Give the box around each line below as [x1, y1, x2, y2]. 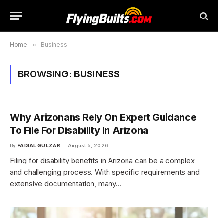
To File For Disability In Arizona [10, 125, 148, 136]
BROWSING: [18, 69, 74, 80]
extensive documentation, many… [10, 179, 122, 188]
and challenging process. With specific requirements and [10, 167, 200, 177]
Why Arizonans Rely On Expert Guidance [10, 111, 197, 123]
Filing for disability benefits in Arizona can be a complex [10, 156, 195, 165]
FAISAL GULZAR [17, 143, 60, 148]
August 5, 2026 [68, 143, 109, 148]
